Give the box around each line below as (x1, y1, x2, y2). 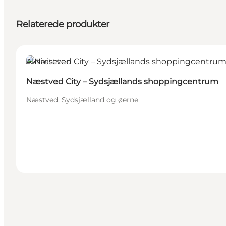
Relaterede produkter (16, 19, 109, 30)
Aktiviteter (26, 56, 69, 67)
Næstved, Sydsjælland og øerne (26, 95, 138, 105)
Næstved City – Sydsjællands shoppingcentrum (26, 77, 218, 87)
